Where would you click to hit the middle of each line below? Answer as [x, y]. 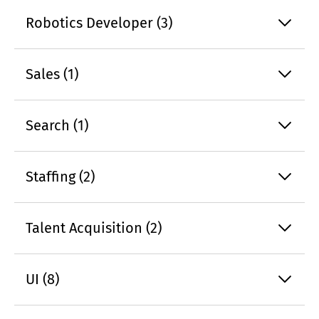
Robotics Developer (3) [99, 23]
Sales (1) [52, 74]
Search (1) [57, 126]
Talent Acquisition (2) [94, 228]
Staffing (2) [60, 177]
